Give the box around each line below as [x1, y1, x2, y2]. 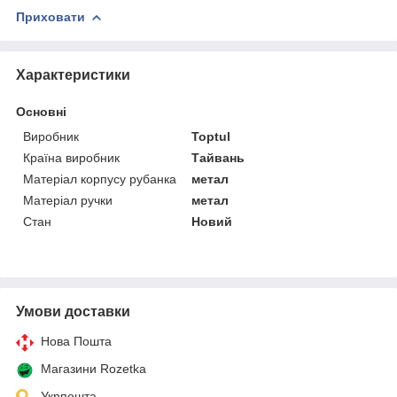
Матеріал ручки [23, 192, 113, 207]
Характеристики [16, 66, 130, 82]
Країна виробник [23, 150, 120, 165]
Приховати [16, 9, 85, 24]
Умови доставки [16, 303, 130, 319]
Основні [16, 104, 66, 119]
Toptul [191, 128, 231, 144]
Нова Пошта [41, 333, 112, 348]
